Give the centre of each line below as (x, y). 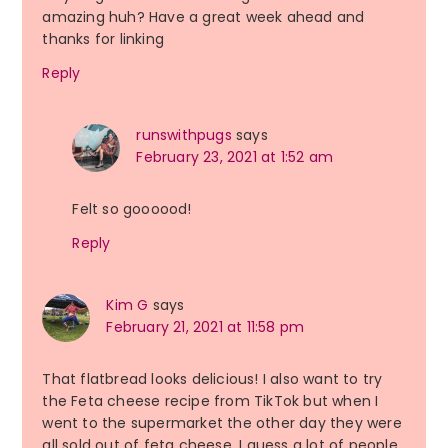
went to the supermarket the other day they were (222, 423)
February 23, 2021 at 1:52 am (234, 157)
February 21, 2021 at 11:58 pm (205, 327)
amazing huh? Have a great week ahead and (203, 17)
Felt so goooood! (132, 209)
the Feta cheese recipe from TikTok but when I (210, 401)
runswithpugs (184, 135)
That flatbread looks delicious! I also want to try (212, 379)
